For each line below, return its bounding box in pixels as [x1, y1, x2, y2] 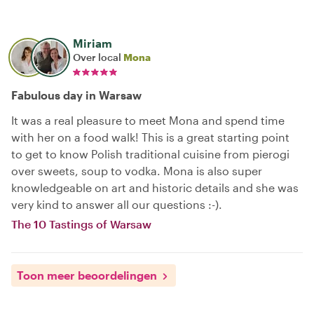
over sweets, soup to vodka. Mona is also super [11, 163, 262, 177]
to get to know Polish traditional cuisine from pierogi [11, 146, 289, 161]
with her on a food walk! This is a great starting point [11, 130, 289, 144]
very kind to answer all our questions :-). [11, 197, 222, 211]
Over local [73, 50, 123, 63]
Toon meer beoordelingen [17, 268, 157, 282]
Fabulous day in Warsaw [11, 88, 142, 102]
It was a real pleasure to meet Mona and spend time [11, 113, 285, 127]
